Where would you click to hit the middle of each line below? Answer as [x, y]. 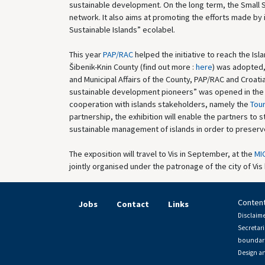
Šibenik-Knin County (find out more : [132, 67]
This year [86, 54]
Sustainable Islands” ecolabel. [122, 29]
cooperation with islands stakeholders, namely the [160, 104]
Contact [133, 204]
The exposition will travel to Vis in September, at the [162, 153]
